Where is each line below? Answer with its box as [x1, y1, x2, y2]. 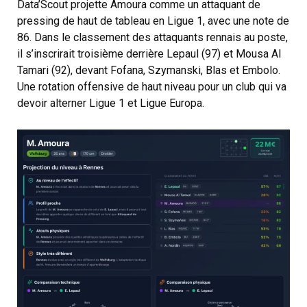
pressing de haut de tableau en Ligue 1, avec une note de [17, 14, 289, 28]
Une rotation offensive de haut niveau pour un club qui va [17, 80, 286, 94]
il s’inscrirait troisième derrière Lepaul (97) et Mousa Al [17, 47, 281, 61]
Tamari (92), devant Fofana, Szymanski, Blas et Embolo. [17, 64, 280, 77]
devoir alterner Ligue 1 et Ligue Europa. [17, 97, 204, 110]
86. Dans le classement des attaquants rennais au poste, [17, 31, 288, 45]
